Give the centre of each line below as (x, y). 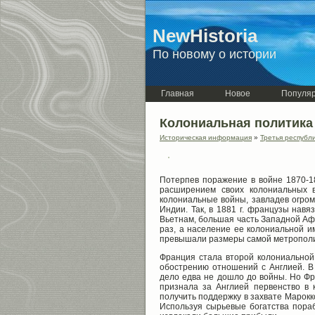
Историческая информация (206, 137)
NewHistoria (205, 36)
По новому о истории (214, 54)
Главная (178, 94)
